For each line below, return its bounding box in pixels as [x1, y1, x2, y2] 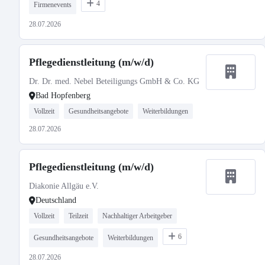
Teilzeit [69, 212, 88, 220]
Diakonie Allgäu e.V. [29, 182, 99, 190]
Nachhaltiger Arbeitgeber [102, 212, 172, 220]
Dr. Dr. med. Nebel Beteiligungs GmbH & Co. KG [29, 77, 199, 86]
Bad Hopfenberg [35, 91, 91, 100]
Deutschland [35, 196, 76, 205]
